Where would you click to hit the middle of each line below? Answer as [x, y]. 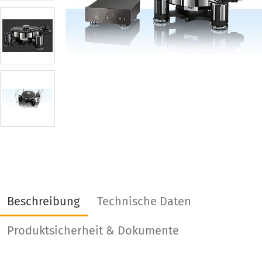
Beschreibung [43, 201]
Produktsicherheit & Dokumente [93, 230]
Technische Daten [144, 201]
